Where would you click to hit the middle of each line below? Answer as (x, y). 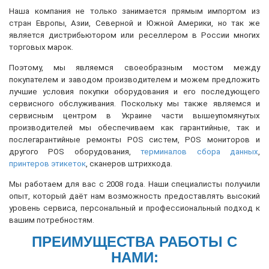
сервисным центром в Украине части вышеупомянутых (134, 116)
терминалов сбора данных (200, 152)
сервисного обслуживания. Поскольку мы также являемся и (134, 104)
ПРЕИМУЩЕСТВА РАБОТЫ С (134, 242)
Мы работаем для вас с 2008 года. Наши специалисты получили (134, 184)
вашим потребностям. (52, 220)
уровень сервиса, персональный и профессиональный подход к (134, 208)
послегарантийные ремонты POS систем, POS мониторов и (134, 140)
